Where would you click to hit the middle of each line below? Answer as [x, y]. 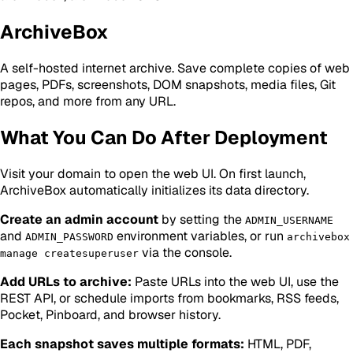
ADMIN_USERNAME [289, 220]
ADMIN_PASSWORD [69, 236]
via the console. [185, 252]
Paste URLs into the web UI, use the [235, 281]
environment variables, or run [200, 236]
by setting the [202, 219]
